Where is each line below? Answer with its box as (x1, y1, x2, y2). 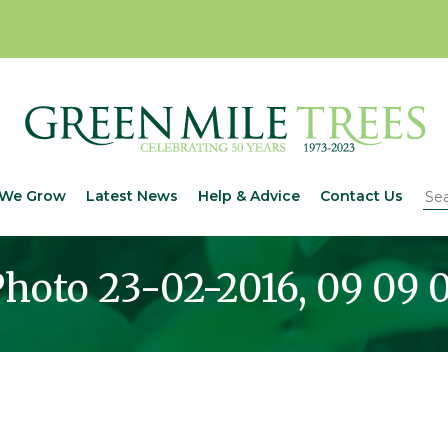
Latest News (85, 187, 178, 206)
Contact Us (319, 187, 403, 206)
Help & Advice (197, 187, 300, 206)
